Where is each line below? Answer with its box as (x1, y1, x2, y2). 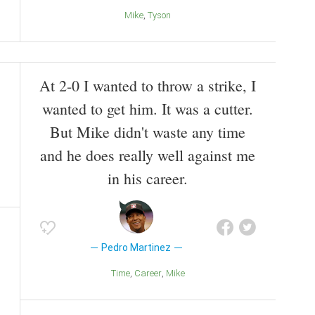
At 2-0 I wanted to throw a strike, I (39, 75, 256, 96)
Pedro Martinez (101, 242, 172, 254)
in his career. (108, 168, 188, 189)
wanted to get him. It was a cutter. (42, 98, 253, 120)
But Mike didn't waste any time (50, 122, 245, 143)
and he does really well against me (40, 145, 255, 166)
